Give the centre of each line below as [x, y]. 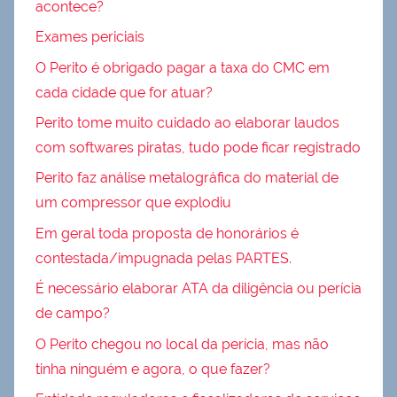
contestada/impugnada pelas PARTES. [163, 258]
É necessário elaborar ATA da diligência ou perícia [198, 289]
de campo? [73, 314]
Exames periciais [90, 37]
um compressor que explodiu [133, 203]
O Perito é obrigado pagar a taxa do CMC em [183, 67]
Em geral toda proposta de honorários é [167, 233]
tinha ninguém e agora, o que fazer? [153, 369]
